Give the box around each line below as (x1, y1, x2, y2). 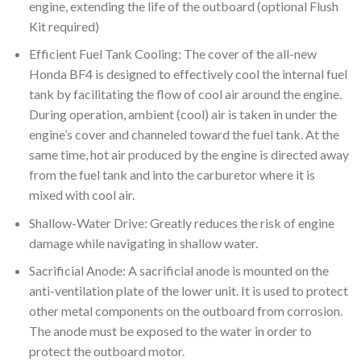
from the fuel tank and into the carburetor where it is (28, 167, 315, 183)
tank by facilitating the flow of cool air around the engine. (28, 86, 342, 102)
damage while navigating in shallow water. (28, 234, 258, 251)
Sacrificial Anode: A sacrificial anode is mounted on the (28, 263, 329, 279)
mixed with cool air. (28, 187, 135, 203)
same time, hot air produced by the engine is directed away (28, 147, 349, 163)
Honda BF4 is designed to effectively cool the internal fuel (28, 66, 347, 82)
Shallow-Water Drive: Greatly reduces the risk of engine (28, 214, 334, 230)
